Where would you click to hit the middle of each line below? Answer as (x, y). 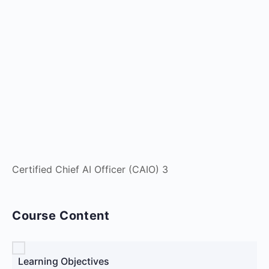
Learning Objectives (64, 261)
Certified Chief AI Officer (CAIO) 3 (90, 169)
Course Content (61, 215)
